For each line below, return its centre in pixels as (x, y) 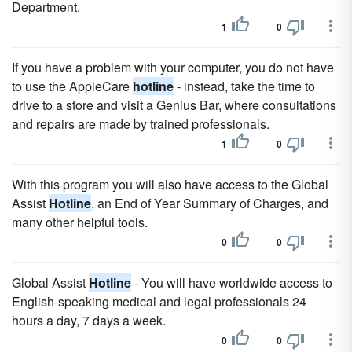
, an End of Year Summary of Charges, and (210, 203)
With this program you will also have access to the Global (170, 184)
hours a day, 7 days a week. (89, 320)
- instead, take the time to (244, 86)
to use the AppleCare (72, 86)
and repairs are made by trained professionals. (141, 124)
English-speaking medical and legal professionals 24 (159, 301)
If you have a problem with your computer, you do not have (173, 67)
